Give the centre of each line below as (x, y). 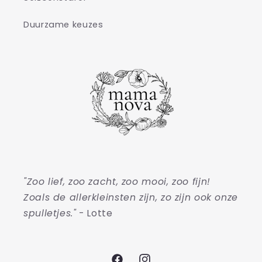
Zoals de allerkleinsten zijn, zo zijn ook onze (131, 198)
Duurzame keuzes (63, 24)
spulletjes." (50, 213)
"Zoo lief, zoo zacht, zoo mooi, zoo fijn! (117, 182)
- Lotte (94, 213)
